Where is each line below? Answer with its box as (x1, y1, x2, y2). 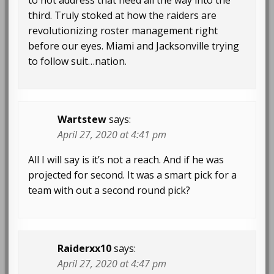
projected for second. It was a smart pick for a (28, 168, 237, 182)
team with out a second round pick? (28, 183, 191, 198)
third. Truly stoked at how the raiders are (28, 9, 217, 23)
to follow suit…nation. (28, 54, 127, 68)
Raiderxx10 (57, 242, 112, 256)
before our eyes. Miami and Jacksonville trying (28, 39, 240, 53)
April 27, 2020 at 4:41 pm (57, 128, 167, 142)
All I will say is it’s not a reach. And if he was (28, 153, 224, 167)
